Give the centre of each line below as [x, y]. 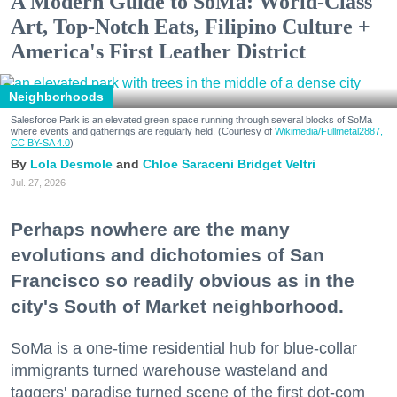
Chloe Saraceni [188, 164]
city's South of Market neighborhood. [177, 307]
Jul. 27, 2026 [38, 183]
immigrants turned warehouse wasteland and [169, 371]
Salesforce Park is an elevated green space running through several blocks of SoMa [191, 120]
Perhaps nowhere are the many [150, 230]
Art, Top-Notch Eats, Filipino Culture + [191, 27]
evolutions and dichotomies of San [167, 255]
